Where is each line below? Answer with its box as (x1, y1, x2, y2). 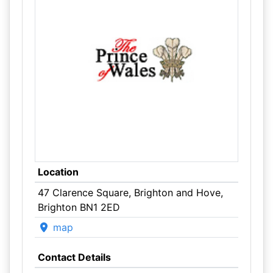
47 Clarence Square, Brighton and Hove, (37, 186, 223, 199)
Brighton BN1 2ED (37, 201, 120, 213)
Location (37, 166, 79, 178)
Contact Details (37, 251, 111, 263)
